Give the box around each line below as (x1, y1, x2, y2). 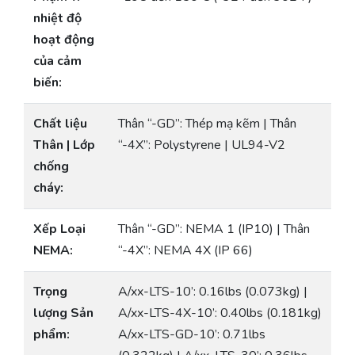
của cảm (33, 52, 82, 71)
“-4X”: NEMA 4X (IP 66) (118, 242, 253, 260)
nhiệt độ (33, 10, 82, 28)
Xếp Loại (33, 220, 86, 239)
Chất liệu (33, 115, 87, 133)
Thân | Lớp (33, 136, 95, 155)
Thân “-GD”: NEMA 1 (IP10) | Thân (118, 220, 310, 239)
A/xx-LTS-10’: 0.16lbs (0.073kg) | (118, 283, 307, 301)
